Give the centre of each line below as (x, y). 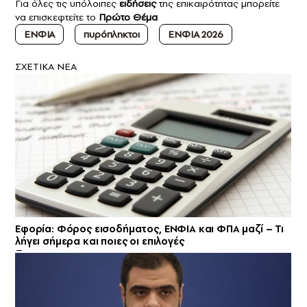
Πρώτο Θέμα (128, 17)
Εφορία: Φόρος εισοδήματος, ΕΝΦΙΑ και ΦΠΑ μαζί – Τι (149, 229)
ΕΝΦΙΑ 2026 (196, 35)
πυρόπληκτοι (112, 35)
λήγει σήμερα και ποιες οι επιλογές (100, 241)
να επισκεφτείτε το (57, 17)
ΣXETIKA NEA (46, 67)
